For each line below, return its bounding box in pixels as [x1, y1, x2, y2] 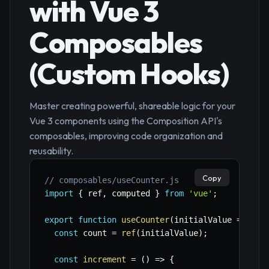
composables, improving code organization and [29, 130, 223, 142]
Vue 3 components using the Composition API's [29, 115, 222, 127]
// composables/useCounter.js [44, 175, 179, 186]
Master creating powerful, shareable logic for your [29, 100, 235, 112]
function [78, 215, 116, 225]
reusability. [29, 145, 73, 157]
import [44, 189, 73, 199]
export [44, 215, 73, 225]
